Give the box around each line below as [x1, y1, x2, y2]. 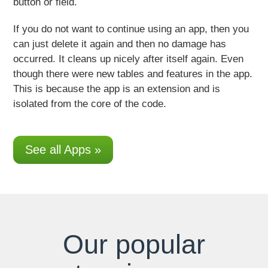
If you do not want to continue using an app [13, 23, 205, 35]
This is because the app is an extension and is [13, 83, 221, 95]
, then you [205, 23, 249, 35]
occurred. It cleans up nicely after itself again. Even [13, 53, 244, 65]
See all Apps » [25, 142, 102, 156]
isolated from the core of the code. [13, 98, 167, 110]
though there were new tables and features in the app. [13, 68, 253, 80]
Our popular [63, 229, 205, 260]
